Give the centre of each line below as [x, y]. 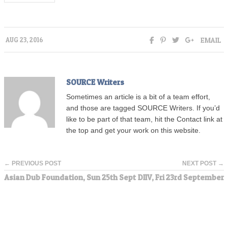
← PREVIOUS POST [33, 163]
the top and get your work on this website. [133, 130]
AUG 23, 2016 [24, 40]
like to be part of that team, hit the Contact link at [144, 119]
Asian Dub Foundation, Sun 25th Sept [70, 177]
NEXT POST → [203, 163]
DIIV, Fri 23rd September [181, 177]
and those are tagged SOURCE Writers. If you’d [143, 108]
